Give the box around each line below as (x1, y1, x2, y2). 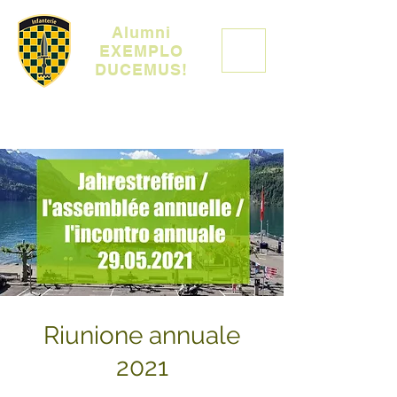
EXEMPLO (98, 42, 184, 60)
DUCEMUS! (94, 60, 189, 79)
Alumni (111, 23, 172, 42)
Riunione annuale (43, 321, 240, 350)
